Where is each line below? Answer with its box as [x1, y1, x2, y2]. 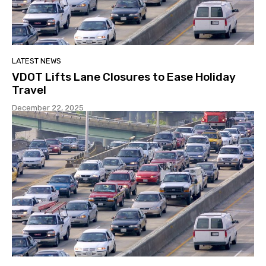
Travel [12, 83, 46, 97]
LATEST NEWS [12, 56, 61, 66]
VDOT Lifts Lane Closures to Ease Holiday [12, 70, 236, 84]
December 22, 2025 [12, 103, 84, 113]
